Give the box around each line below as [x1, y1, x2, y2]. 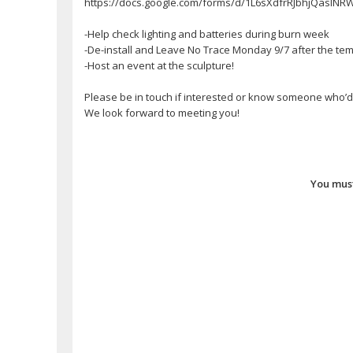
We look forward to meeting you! [84, 105, 240, 120]
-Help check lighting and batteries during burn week [84, 26, 329, 41]
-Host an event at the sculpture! [84, 58, 234, 72]
